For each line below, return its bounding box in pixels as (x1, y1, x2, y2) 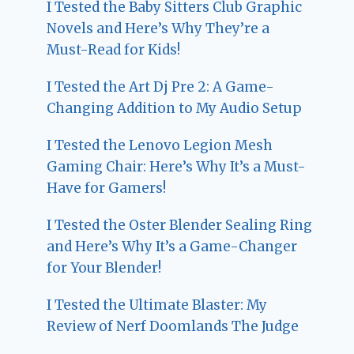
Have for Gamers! (47, 179, 167, 197)
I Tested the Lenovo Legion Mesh (47, 136, 273, 154)
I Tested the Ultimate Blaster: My (47, 296, 268, 314)
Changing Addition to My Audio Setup (47, 99, 303, 117)
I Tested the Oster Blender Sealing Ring (47, 216, 313, 234)
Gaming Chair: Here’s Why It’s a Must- (47, 157, 307, 175)
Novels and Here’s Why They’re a (47, 19, 270, 37)
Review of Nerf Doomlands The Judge (47, 317, 299, 335)
